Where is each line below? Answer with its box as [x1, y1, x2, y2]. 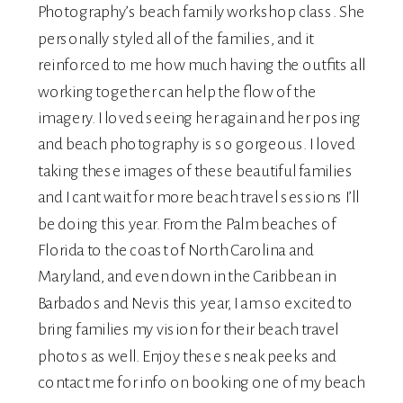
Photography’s [38, 4, 137, 22]
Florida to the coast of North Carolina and [38, 241, 314, 260]
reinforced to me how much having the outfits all [38, 56, 365, 75]
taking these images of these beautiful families [38, 162, 353, 181]
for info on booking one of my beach [114, 373, 366, 392]
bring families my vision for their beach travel [38, 320, 339, 339]
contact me [38, 373, 115, 392]
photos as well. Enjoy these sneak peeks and [38, 347, 336, 365]
